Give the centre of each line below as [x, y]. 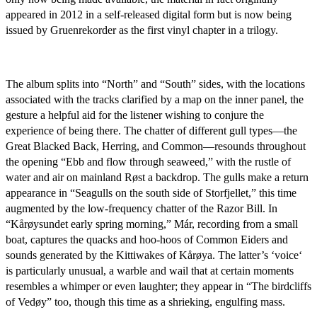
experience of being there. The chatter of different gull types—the [151, 131]
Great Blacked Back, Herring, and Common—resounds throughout [156, 146]
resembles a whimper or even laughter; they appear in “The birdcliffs [158, 286]
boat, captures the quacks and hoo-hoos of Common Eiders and [147, 240]
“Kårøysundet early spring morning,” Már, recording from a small [152, 224]
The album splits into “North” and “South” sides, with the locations [155, 84]
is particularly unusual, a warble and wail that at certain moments [150, 271]
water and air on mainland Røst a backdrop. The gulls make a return [157, 177]
